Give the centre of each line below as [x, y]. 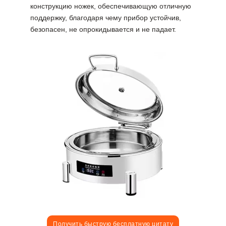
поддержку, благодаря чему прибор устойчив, [106, 18]
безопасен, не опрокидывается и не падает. [103, 30]
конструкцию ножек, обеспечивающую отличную [111, 6]
